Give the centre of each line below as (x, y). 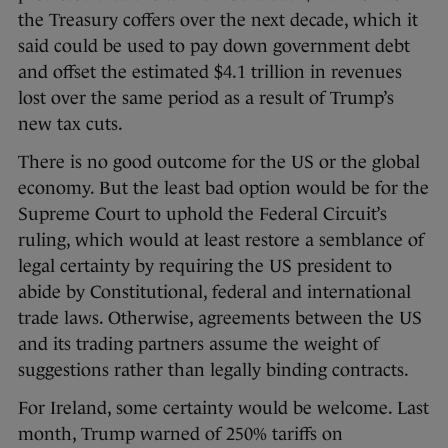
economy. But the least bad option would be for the (223, 187)
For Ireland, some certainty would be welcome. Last (223, 407)
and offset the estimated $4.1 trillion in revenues (210, 71)
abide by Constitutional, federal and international (214, 291)
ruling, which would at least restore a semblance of (221, 239)
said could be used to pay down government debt (214, 45)
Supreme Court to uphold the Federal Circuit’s (202, 213)
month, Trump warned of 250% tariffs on (180, 433)
